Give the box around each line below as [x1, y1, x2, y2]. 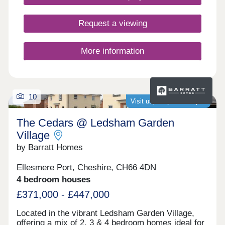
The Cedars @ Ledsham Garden [17, 116, 175, 129]
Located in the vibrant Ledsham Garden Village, [17, 208, 195, 218]
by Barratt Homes [17, 142, 83, 152]
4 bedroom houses [17, 175, 91, 185]
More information [81, 46, 144, 56]
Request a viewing [78, 19, 147, 29]
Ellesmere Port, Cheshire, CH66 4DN [17, 163, 157, 173]
